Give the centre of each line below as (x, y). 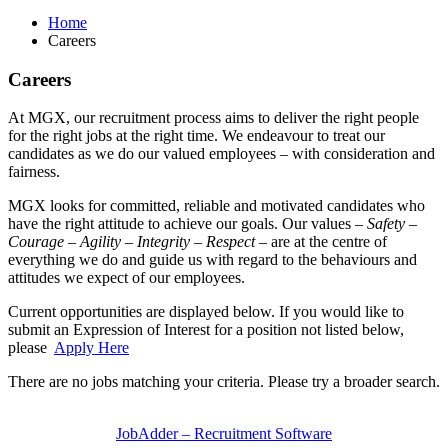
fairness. (34, 172)
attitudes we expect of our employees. (126, 278)
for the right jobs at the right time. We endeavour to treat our (196, 136)
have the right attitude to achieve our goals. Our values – (187, 224)
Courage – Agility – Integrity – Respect (131, 242)
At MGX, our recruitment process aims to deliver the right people (213, 118)
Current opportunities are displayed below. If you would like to (206, 312)
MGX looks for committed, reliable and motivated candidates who (216, 206)
